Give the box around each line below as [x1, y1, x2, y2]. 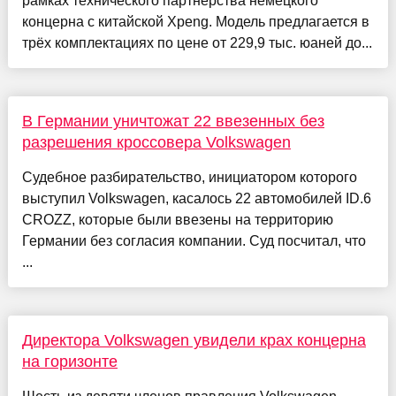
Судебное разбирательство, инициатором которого [21, 170, 357, 186]
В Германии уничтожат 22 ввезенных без [21, 112, 324, 131]
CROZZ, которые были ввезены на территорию [21, 212, 333, 228]
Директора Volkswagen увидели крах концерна [21, 331, 366, 350]
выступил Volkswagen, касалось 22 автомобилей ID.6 [21, 191, 371, 207]
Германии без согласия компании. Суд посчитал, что [21, 233, 366, 249]
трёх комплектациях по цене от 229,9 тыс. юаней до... [21, 35, 372, 51]
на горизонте [21, 353, 118, 371]
